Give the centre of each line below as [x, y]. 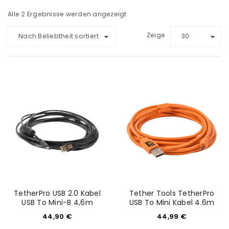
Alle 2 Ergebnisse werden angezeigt [67, 14]
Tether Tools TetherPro [172, 193]
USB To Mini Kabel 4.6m [172, 202]
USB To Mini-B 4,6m [57, 202]
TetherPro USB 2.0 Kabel [57, 193]
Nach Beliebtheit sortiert [59, 36]
